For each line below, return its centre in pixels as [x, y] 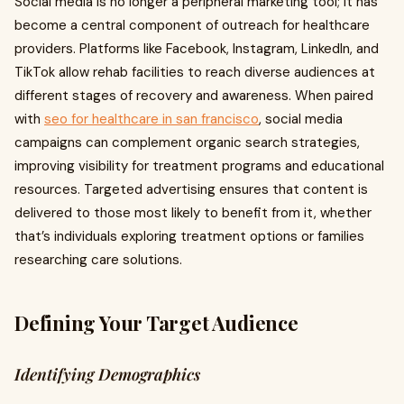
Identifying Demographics [107, 374]
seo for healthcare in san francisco [151, 119]
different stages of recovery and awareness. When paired [194, 96]
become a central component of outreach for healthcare [192, 25]
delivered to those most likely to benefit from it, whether [193, 213]
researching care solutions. [98, 260]
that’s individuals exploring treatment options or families [189, 236]
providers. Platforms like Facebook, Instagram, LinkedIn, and [197, 49]
